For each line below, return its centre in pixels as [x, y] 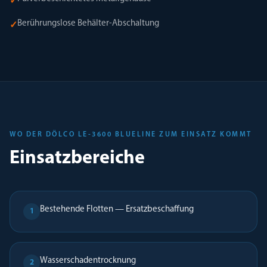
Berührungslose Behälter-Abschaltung [88, 24]
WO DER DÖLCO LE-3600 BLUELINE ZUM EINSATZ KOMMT [131, 135]
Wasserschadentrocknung [88, 261]
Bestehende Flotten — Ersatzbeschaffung [117, 209]
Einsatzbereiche [77, 159]
